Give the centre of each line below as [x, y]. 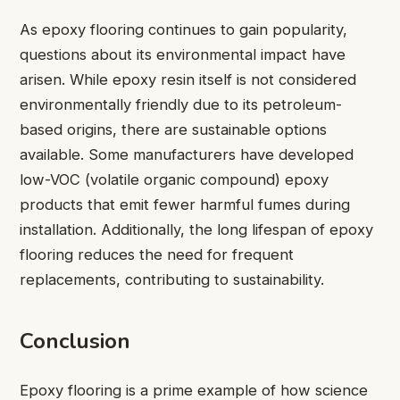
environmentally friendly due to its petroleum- [181, 105]
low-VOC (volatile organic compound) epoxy [174, 180]
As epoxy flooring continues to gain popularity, [183, 30]
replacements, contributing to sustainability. [172, 280]
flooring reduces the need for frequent [157, 255]
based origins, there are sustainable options [173, 130]
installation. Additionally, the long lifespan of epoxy [196, 230]
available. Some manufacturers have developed [187, 155]
